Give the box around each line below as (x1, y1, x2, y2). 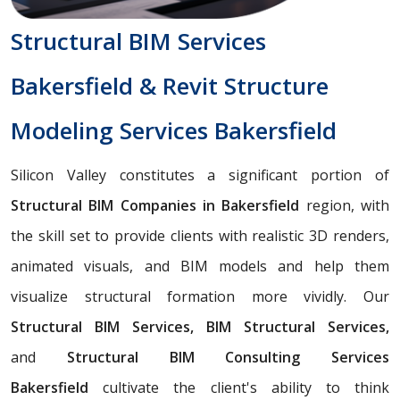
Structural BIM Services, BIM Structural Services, (11, 316, 389, 337)
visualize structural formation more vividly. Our (11, 286, 389, 306)
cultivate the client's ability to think (88, 377, 389, 397)
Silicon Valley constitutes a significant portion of (11, 164, 389, 185)
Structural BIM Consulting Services (36, 346, 389, 367)
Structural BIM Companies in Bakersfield (11, 195, 306, 215)
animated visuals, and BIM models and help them (11, 255, 389, 276)
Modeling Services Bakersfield (11, 113, 337, 146)
